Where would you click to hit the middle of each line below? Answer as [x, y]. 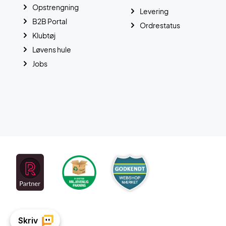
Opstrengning [55, 7]
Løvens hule [52, 49]
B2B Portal [50, 21]
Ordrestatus [160, 25]
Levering [154, 11]
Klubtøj [44, 35]
